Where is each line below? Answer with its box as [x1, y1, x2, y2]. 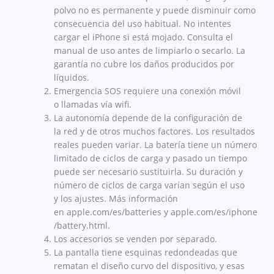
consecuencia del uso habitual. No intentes [54, 18, 231, 30]
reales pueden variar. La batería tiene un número [54, 139, 257, 151]
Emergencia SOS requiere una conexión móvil [54, 85, 241, 97]
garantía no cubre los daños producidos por [54, 58, 234, 70]
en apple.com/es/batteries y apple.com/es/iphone [54, 206, 257, 218]
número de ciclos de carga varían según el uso [54, 179, 245, 191]
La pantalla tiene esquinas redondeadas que [54, 246, 237, 259]
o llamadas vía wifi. [54, 98, 131, 111]
